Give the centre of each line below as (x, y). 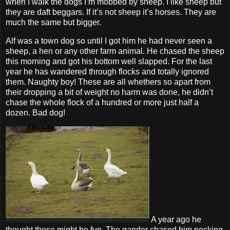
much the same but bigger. (53, 22)
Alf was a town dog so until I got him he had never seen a (109, 41)
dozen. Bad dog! (35, 112)
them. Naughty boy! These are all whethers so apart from (108, 82)
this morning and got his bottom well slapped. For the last (109, 61)
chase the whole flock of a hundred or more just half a (102, 102)
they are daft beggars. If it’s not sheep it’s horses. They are (111, 12)
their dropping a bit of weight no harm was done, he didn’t (109, 92)
